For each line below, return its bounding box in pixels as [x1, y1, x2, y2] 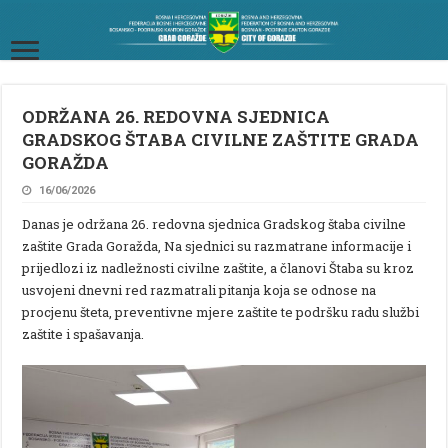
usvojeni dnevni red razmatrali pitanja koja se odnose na [22, 280, 377, 299]
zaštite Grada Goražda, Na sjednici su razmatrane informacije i [22, 236, 412, 255]
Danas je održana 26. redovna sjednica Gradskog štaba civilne [22, 214, 407, 233]
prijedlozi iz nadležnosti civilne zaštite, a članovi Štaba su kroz [22, 258, 415, 277]
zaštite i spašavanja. [22, 324, 145, 343]
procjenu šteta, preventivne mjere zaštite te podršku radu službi [22, 302, 420, 321]
